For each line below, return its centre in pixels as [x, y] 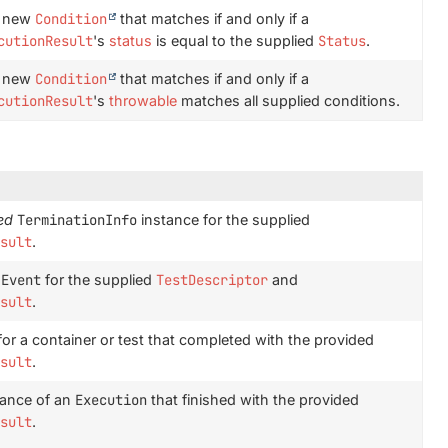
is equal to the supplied [234, 40]
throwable [142, 100]
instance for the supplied [223, 219]
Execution [110, 400]
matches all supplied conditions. [288, 100]
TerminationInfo [76, 220]
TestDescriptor [211, 280]
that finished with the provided [252, 399]
